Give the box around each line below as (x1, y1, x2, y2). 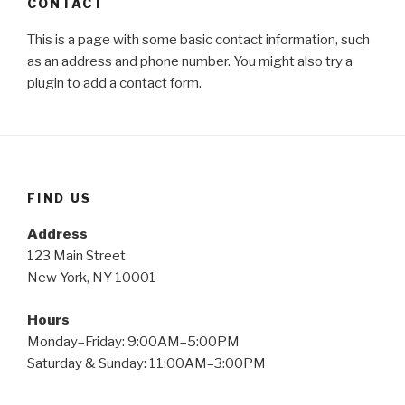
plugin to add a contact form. (27, 74, 202, 91)
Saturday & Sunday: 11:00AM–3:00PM (27, 354, 266, 372)
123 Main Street (27, 248, 126, 265)
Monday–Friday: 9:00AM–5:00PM (27, 333, 240, 350)
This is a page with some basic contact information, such (27, 31, 370, 48)
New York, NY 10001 (27, 269, 156, 287)
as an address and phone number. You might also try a (27, 52, 353, 70)
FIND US (27, 190, 92, 205)
